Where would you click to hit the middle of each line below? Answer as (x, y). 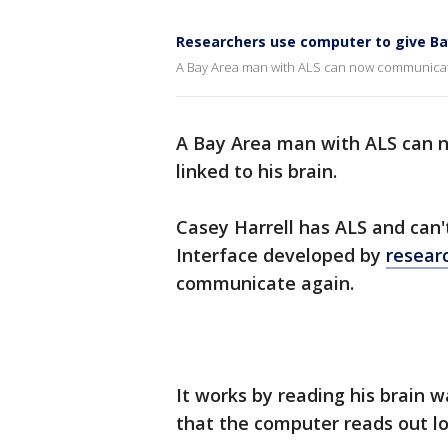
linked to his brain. (256, 171)
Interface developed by (281, 255)
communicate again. (265, 283)
